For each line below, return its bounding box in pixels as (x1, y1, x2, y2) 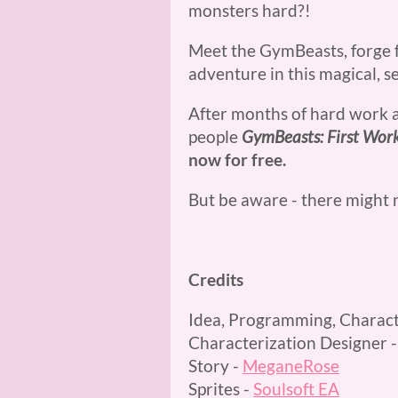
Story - (188, 355, 243, 376)
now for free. (188, 149, 286, 170)
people (188, 126, 242, 147)
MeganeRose (243, 355, 339, 376)
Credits (188, 269, 243, 290)
